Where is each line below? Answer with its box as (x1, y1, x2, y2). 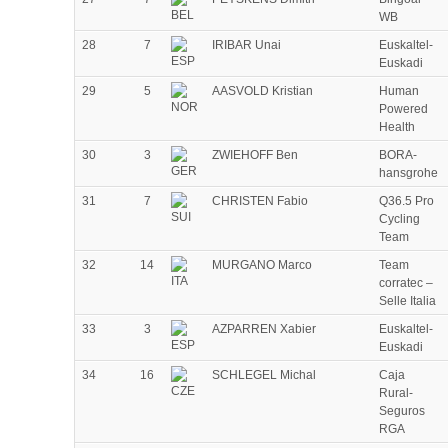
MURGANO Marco (212, 258, 312, 273)
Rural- (379, 386, 413, 401)
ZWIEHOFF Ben (212, 148, 298, 163)
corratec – (379, 276, 433, 291)
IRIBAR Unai (212, 38, 281, 53)
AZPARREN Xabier (212, 322, 316, 337)
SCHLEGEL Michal (212, 368, 316, 383)
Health (379, 120, 415, 135)
